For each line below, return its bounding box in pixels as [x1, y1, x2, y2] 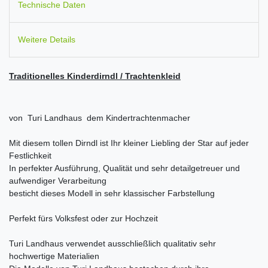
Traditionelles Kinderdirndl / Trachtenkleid [9, 71, 181, 81]
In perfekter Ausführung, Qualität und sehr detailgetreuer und [9, 163, 240, 173]
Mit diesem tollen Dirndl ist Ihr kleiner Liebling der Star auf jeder [9, 138, 249, 148]
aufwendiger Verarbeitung [9, 176, 106, 186]
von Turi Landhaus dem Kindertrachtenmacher [9, 113, 190, 123]
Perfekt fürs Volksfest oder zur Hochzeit [9, 214, 158, 224]
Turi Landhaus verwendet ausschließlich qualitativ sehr [9, 239, 216, 249]
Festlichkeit [9, 151, 51, 161]
